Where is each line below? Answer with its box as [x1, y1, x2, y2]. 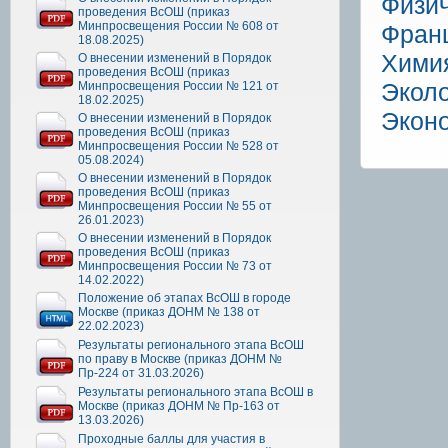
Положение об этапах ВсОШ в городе [78, 290, 291, 305]
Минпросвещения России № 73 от [78, 258, 272, 273]
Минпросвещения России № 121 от [78, 78, 279, 93]
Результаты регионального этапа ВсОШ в [78, 384, 313, 399]
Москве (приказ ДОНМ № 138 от [78, 304, 260, 319]
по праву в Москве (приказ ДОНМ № [78, 351, 282, 366]
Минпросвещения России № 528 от [78, 138, 279, 153]
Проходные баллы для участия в [78, 431, 265, 446]
